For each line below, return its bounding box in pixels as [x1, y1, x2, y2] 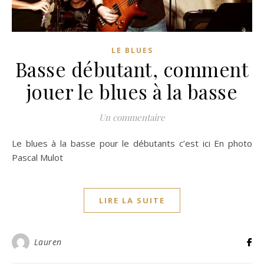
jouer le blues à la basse [26, 78, 238, 104]
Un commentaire [99, 111, 165, 123]
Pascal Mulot [12, 151, 63, 163]
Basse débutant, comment [15, 55, 249, 82]
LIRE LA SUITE [99, 194, 165, 206]
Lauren [34, 236, 62, 247]
